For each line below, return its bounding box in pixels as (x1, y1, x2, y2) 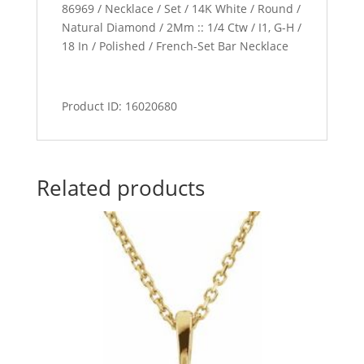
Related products (36, 172, 205, 202)
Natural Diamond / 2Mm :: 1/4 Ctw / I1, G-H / (61, 19, 301, 35)
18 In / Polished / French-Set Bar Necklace (61, 37, 288, 54)
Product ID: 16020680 (61, 97, 177, 114)
